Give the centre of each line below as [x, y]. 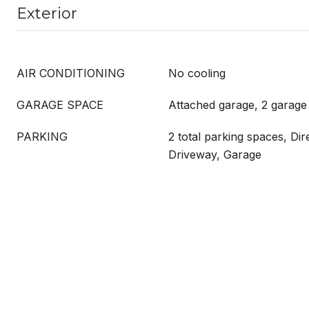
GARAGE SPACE [60, 105]
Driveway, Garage [215, 154]
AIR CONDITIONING [71, 73]
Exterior [47, 13]
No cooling [197, 73]
